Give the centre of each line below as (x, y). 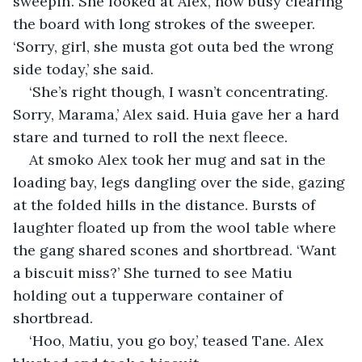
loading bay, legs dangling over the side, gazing (181, 182)
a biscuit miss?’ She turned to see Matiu (155, 272)
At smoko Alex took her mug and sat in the (179, 159)
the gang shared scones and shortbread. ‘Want (177, 250)
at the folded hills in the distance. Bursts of (166, 204)
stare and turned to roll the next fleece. (150, 137)
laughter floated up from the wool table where (177, 227)
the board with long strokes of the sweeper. (166, 23)
